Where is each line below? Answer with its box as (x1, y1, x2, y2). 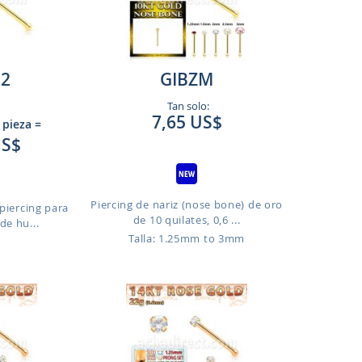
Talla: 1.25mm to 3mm (128, 231, 245, 246)
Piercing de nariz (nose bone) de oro (90, 197, 283, 212)
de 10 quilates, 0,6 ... (133, 213, 241, 227)
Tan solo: (164, 99, 209, 113)
